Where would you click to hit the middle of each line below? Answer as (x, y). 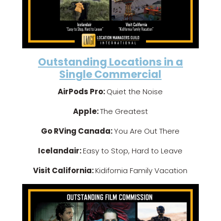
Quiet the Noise (135, 92)
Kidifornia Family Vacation (142, 171)
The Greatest (124, 111)
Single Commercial (110, 74)
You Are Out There (147, 131)
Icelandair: (61, 151)
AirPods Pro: (82, 92)
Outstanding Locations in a (110, 62)
